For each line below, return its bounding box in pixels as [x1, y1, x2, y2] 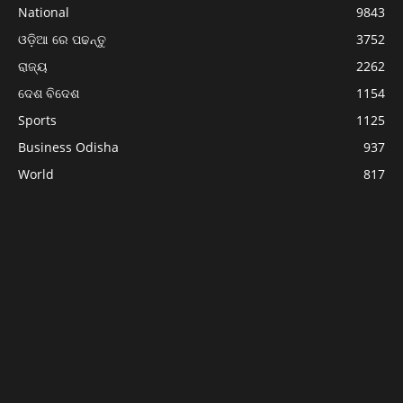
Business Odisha [18, 139, 119, 157]
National [18, 4, 69, 22]
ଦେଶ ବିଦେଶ [18, 85, 79, 103]
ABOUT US [163, 372, 240, 392]
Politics [18, 193, 60, 210]
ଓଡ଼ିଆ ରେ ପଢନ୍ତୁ [18, 31, 106, 49]
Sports [18, 112, 57, 130]
